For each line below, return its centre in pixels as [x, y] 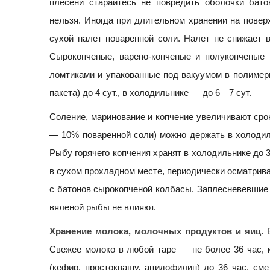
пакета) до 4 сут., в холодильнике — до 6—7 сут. [150, 93]
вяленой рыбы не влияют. [103, 207]
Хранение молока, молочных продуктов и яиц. [156, 231]
